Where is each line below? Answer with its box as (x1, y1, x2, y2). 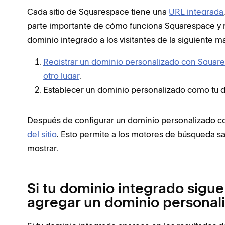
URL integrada (169, 7, 223, 17)
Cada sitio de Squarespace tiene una (27, 7, 169, 17)
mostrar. (27, 143, 58, 153)
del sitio (27, 129, 57, 139)
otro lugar (43, 71, 79, 81)
